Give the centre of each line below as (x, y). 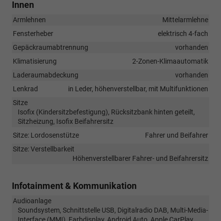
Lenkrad (25, 89)
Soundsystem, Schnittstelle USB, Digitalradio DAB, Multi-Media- (113, 210)
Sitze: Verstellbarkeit (44, 149)
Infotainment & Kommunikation (74, 185)
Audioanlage (32, 201)
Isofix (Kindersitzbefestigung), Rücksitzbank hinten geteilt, (106, 112)
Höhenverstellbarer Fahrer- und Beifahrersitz (140, 158)
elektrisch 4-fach (183, 33)
